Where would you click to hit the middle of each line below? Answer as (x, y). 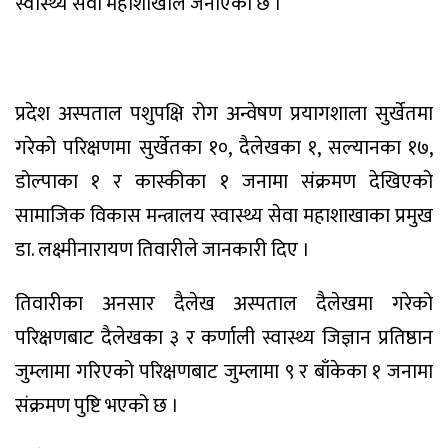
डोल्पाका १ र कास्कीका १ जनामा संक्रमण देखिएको (224, 181)
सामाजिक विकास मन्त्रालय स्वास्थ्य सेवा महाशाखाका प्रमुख (224, 215)
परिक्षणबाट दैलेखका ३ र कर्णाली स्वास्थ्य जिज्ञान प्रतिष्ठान (224, 338)
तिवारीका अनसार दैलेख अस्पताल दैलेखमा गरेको (224, 304)
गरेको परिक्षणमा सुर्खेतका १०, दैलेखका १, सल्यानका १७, (224, 147)
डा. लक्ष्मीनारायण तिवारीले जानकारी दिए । (162, 249)
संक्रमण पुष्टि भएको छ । (97, 406)
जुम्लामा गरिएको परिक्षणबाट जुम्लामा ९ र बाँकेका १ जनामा (224, 372)
